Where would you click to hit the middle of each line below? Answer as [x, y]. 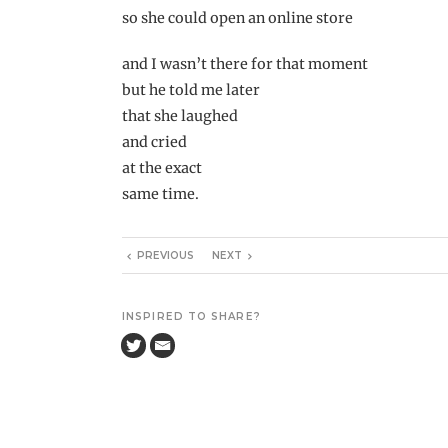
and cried [154, 141]
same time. [160, 193]
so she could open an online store [237, 17]
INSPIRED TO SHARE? [191, 316]
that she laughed [180, 115]
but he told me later [191, 89]
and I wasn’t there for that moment [245, 63]
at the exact [162, 167]
